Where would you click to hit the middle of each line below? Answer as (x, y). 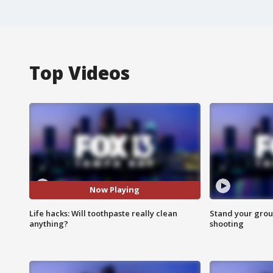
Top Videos (80, 73)
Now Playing (115, 190)
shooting (226, 223)
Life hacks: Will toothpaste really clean (103, 213)
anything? (49, 223)
